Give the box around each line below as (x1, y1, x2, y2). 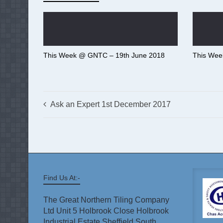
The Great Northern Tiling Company (43, 196, 169, 204)
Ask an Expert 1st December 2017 (50, 100, 171, 109)
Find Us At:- (43, 174, 80, 182)
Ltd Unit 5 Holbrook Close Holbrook (43, 207, 169, 215)
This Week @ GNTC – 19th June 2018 (43, 51, 165, 59)
